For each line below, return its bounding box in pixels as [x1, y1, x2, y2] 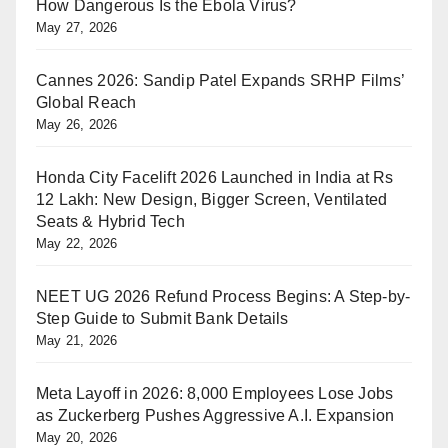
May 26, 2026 [36, 116, 118, 132]
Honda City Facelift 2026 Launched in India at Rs [36, 168, 394, 186]
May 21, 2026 [36, 332, 118, 348]
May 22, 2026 [36, 235, 118, 251]
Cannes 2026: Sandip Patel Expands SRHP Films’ [36, 71, 405, 89]
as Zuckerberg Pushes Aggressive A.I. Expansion [36, 406, 395, 424]
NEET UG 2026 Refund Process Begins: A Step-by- [36, 287, 411, 305]
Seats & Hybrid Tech [36, 212, 185, 230]
